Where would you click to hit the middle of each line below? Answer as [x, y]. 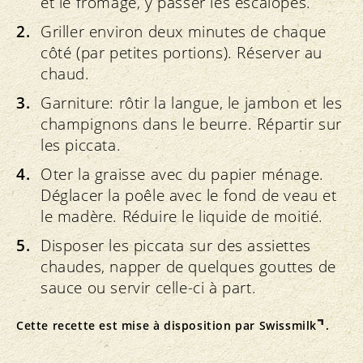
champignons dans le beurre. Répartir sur [192, 124]
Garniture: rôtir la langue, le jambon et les [192, 103]
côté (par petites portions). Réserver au [182, 53]
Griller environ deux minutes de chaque [184, 32]
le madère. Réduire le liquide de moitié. [182, 217]
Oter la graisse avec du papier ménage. [182, 175]
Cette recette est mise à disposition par [138, 326]
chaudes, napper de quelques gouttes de [188, 267]
